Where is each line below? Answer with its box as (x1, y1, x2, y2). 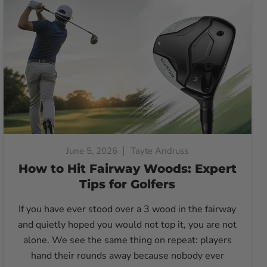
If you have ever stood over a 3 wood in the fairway (18, 203, 237, 216)
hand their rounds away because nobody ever (30, 249, 224, 263)
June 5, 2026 (66, 145, 118, 157)
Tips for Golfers (79, 177, 176, 192)
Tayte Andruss (131, 145, 189, 157)
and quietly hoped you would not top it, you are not (18, 218, 237, 232)
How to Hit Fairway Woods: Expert (18, 162, 237, 176)
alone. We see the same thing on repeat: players (23, 234, 232, 247)
